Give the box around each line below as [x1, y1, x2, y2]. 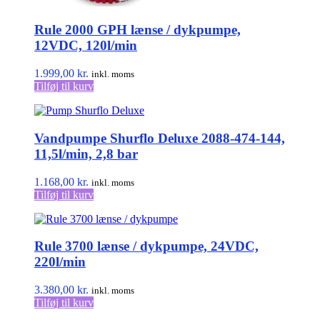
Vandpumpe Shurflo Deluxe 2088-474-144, [34, 130, 285, 146]
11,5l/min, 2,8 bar [34, 146, 138, 161]
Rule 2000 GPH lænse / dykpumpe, [34, 22, 241, 38]
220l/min [34, 254, 86, 270]
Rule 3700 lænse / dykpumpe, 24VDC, [34, 239, 259, 254]
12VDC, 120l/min [34, 38, 137, 54]
